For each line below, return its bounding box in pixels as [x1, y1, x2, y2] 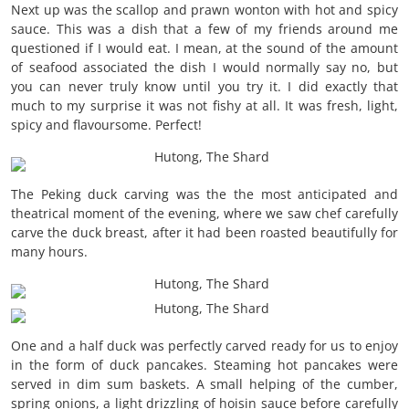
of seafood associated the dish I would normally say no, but [11, 58, 398, 77]
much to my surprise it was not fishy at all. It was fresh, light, [11, 97, 398, 115]
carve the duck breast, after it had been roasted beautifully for [11, 224, 398, 242]
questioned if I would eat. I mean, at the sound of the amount [11, 39, 398, 58]
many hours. [11, 243, 88, 261]
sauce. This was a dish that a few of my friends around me [11, 20, 398, 38]
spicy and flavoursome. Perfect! [11, 116, 202, 134]
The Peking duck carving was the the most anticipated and [11, 185, 398, 204]
